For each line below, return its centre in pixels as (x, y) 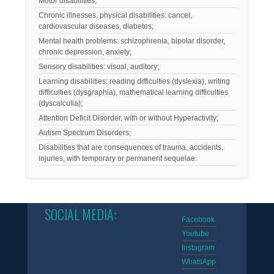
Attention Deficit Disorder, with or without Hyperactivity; (129, 118)
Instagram (198, 247)
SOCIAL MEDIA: (80, 214)
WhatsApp (199, 261)
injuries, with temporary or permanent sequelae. (118, 158)
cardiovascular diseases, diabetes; (96, 26)
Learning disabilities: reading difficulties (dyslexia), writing (135, 81)
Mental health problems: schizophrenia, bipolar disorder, (132, 41)
